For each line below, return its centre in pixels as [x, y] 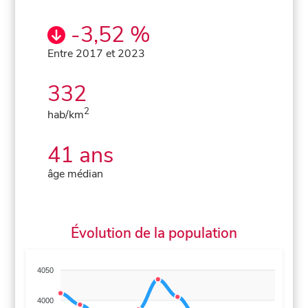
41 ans [81, 155]
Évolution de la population [154, 233]
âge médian [76, 174]
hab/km [66, 114]
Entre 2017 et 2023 [97, 53]
